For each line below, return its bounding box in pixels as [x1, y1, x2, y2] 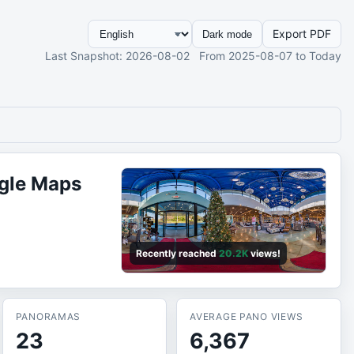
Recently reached [136, 247, 219, 259]
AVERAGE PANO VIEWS [190, 311, 303, 322]
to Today [296, 49, 341, 62]
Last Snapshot [45, 49, 119, 62]
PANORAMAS [15, 311, 81, 322]
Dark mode [202, 28, 252, 40]
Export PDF [273, 27, 331, 40]
